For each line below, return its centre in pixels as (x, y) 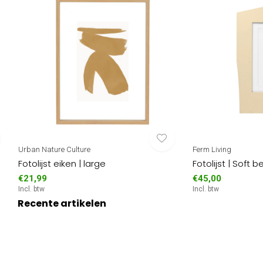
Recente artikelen (62, 204)
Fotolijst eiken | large (62, 164)
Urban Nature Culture (54, 150)
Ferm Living (212, 150)
